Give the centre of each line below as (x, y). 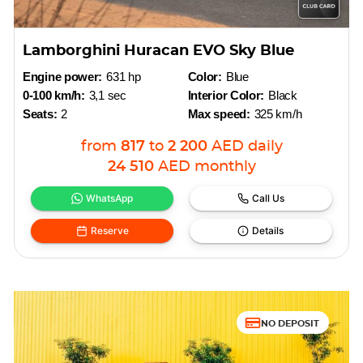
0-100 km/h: (54, 95)
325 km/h (278, 114)
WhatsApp (110, 198)
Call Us (268, 198)
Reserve (109, 231)
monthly (225, 167)
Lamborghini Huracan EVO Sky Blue (159, 51)
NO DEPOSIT (290, 322)
